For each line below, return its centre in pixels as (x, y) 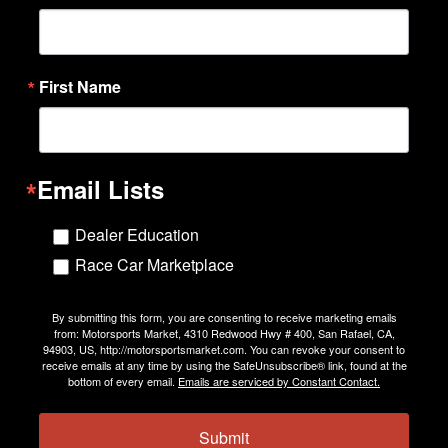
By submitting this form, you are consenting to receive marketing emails (224, 317)
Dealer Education (137, 235)
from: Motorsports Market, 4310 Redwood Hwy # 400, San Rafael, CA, (224, 333)
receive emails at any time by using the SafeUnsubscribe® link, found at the (224, 365)
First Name (80, 87)
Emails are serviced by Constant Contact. (279, 381)
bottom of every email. (123, 381)
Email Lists (100, 189)
